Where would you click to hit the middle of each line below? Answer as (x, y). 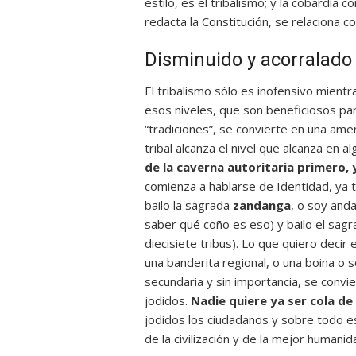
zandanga (262, 205)
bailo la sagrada (189, 205)
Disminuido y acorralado (248, 60)
